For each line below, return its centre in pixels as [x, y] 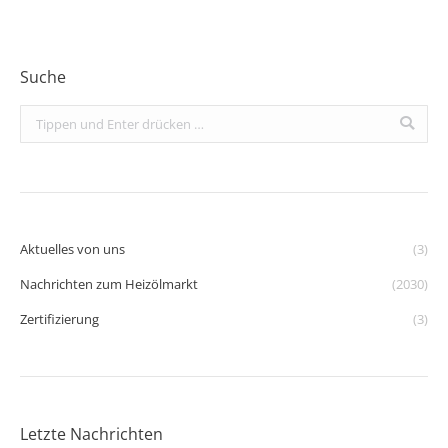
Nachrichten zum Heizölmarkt [109, 283]
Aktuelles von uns [72, 248]
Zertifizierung [59, 318]
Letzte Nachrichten [91, 433]
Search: [41, 116]
